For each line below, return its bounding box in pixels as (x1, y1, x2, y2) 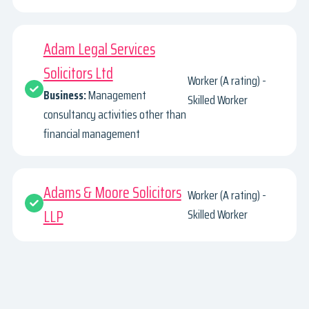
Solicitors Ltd (43, 61, 113, 86)
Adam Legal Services (43, 37, 155, 62)
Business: (43, 86, 86, 106)
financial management (43, 124, 140, 144)
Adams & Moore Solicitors (43, 180, 181, 205)
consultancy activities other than (43, 105, 186, 125)
